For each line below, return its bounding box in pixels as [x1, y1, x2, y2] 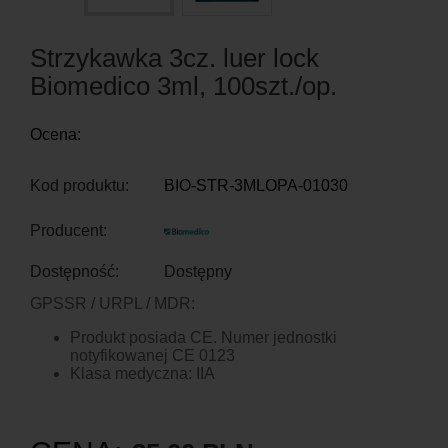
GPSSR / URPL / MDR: [30, 295, 195, 312]
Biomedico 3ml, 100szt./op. [30, 71, 337, 101]
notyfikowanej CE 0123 [70, 347, 235, 364]
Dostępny [164, 263, 232, 280]
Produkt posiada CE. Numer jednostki [70, 329, 337, 346]
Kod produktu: [30, 177, 129, 194]
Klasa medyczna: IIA [70, 365, 215, 382]
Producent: [30, 221, 107, 239]
